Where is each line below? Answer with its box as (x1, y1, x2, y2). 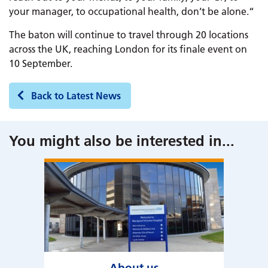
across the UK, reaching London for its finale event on (9, 43, 247, 55)
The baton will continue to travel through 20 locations (9, 29, 248, 41)
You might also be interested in (9, 132, 222, 150)
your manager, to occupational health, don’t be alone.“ (9, 5, 257, 17)
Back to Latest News (31, 90, 121, 102)
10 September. (9, 57, 72, 69)
